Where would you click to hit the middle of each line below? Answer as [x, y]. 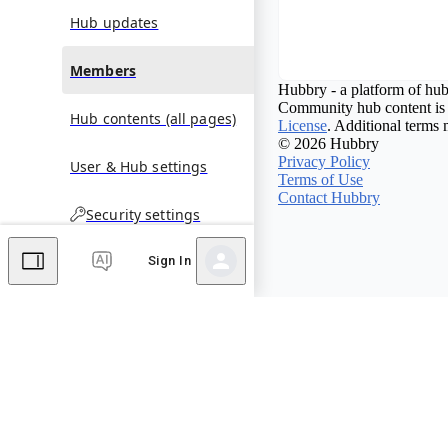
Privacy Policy [324, 161]
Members [103, 70]
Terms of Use [320, 179]
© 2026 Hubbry [328, 143]
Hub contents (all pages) [153, 118]
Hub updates [114, 22]
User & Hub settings [139, 166]
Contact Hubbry [329, 197]
